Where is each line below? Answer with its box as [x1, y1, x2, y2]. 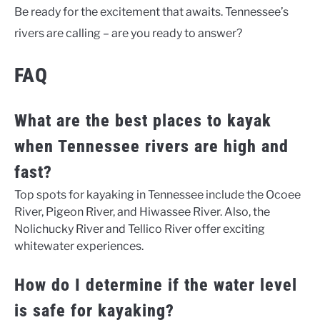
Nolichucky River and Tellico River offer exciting [14, 222, 265, 236]
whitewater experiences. [14, 239, 144, 254]
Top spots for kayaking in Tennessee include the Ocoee [14, 188, 301, 202]
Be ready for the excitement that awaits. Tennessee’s [14, 5, 289, 19]
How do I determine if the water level [14, 275, 297, 296]
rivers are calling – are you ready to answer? [14, 26, 242, 41]
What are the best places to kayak [14, 111, 271, 131]
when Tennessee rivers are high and [14, 136, 289, 157]
